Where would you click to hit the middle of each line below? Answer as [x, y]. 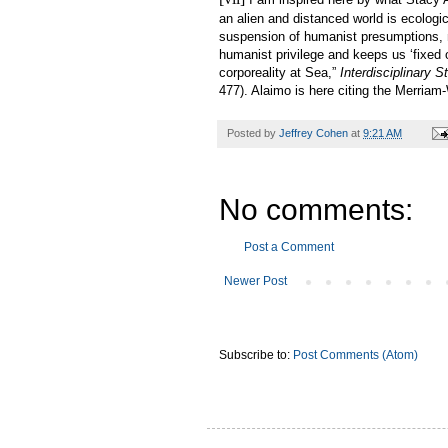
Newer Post [255, 280]
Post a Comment [289, 246]
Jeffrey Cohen [313, 132]
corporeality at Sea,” [279, 72]
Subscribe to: [256, 354]
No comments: [316, 209]
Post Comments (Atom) [355, 354]
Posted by [253, 132]
